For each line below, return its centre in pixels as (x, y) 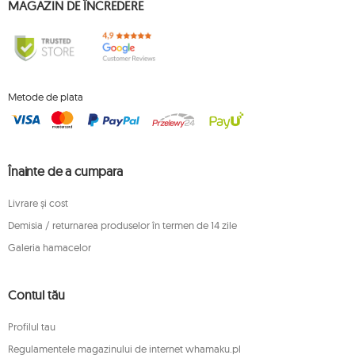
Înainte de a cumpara (65, 171)
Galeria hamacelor (50, 247)
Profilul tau (32, 326)
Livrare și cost (38, 203)
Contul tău (36, 295)
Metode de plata (46, 96)
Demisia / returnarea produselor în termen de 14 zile (122, 225)
